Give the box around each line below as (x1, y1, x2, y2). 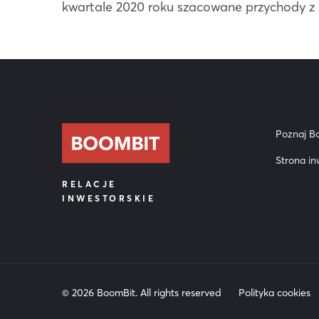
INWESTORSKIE (62, 193, 155, 204)
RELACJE (62, 179, 117, 189)
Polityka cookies (239, 286, 310, 299)
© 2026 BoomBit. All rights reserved (62, 286, 224, 299)
